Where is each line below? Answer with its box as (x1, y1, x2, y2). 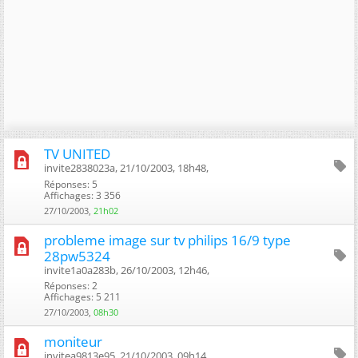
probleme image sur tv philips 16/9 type (44, 230, 291, 249)
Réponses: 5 (44, 177, 97, 191)
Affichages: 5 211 (44, 289, 121, 304)
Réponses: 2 (44, 278, 97, 292)
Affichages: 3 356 (44, 188, 121, 202)
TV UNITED (44, 144, 110, 163)
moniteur (44, 332, 102, 351)
